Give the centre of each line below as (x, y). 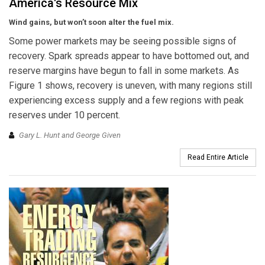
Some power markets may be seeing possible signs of (123, 41)
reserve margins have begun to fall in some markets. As (124, 71)
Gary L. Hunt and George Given (70, 135)
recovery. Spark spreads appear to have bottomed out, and (129, 56)
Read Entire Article (218, 157)
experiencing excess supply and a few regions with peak (126, 101)
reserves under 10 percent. (64, 115)
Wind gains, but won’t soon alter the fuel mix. (91, 22)
